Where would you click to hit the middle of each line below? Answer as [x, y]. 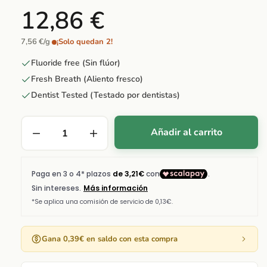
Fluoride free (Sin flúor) [76, 63]
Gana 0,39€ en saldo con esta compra [110, 239]
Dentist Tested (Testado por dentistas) [105, 95]
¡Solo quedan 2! [85, 42]
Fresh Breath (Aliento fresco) [87, 79]
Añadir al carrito [186, 132]
